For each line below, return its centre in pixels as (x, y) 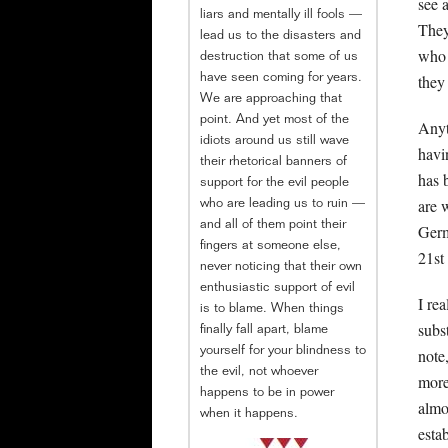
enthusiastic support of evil (277, 288)
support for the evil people (274, 183)
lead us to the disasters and (280, 36)
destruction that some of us (279, 57)
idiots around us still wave (274, 141)
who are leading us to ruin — (282, 204)
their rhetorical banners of (273, 162)
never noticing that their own (281, 267)
